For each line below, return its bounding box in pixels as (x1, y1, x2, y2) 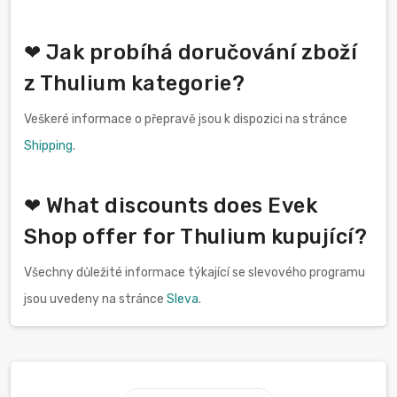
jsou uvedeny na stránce (24, 291, 167, 307)
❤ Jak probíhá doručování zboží (24, 39, 358, 65)
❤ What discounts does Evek (24, 192, 318, 218)
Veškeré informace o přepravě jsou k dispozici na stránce (24, 111, 347, 127)
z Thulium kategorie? (24, 70, 245, 96)
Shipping (24, 137, 73, 153)
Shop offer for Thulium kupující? (24, 223, 368, 249)
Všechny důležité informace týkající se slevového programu (24, 264, 365, 280)
